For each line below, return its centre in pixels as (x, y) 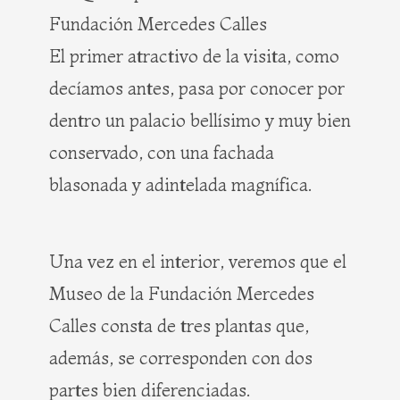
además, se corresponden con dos (181, 358)
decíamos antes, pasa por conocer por (197, 88)
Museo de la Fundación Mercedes (182, 294)
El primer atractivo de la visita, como (194, 56)
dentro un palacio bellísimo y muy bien (200, 121)
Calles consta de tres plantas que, (179, 326)
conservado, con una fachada (162, 153)
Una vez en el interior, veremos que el (198, 262)
